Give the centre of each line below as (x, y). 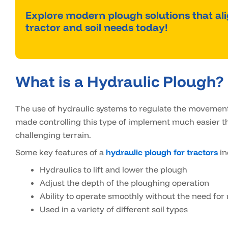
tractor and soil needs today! (97, 27)
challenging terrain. (53, 135)
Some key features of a (61, 152)
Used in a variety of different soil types (114, 209)
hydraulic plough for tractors (162, 152)
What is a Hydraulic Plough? (119, 82)
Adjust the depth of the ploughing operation (124, 183)
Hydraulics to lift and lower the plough (113, 170)
